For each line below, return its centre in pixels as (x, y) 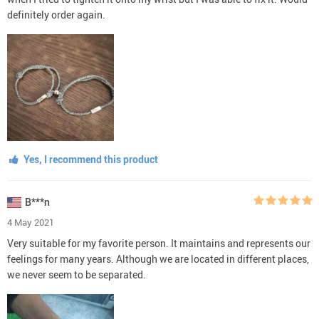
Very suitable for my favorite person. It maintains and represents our (159, 243)
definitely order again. (56, 14)
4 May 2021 (31, 222)
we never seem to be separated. (77, 274)
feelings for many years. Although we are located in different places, (158, 258)
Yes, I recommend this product (89, 159)
